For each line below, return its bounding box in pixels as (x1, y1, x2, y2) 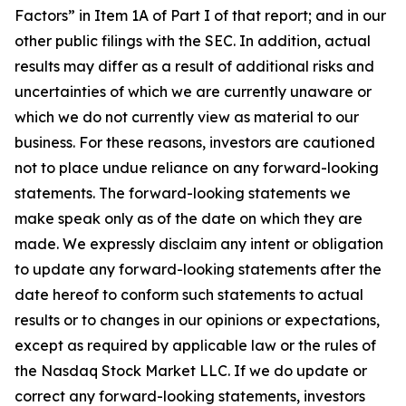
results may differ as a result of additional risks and (14, 57, 374, 75)
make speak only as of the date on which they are (14, 209, 362, 227)
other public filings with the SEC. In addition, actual (14, 32, 371, 50)
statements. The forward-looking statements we (14, 184, 351, 202)
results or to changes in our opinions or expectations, (14, 311, 380, 329)
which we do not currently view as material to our (14, 108, 359, 126)
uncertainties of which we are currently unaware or (14, 82, 372, 101)
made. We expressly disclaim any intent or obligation (14, 235, 383, 253)
